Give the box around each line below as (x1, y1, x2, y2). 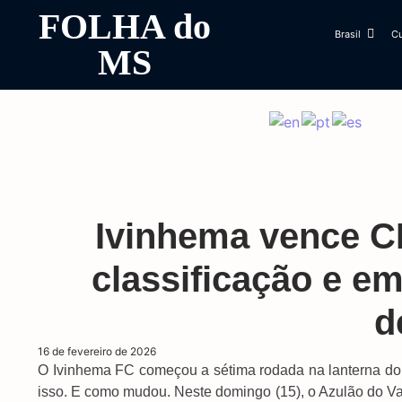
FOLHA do (38, 6, 211, 47)
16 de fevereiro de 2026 (38, 345, 156, 358)
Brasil (334, 28, 361, 40)
